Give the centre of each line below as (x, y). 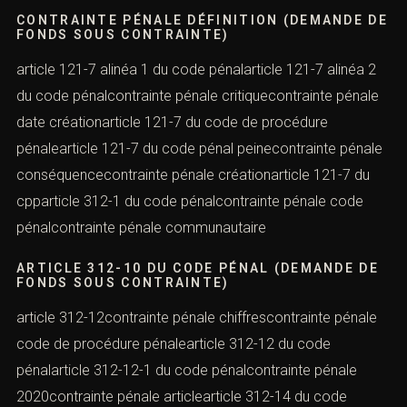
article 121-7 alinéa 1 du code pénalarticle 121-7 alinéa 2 (196, 70)
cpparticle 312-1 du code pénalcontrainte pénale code (190, 202)
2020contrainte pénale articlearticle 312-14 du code (182, 396)
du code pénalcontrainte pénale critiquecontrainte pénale (198, 96)
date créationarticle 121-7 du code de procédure (172, 123)
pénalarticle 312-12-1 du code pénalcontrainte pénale (187, 370)
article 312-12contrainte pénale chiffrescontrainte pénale (197, 317)
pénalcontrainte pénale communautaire (141, 228)
